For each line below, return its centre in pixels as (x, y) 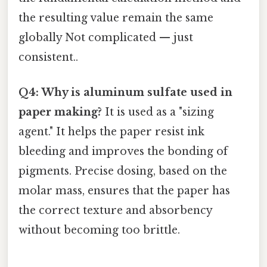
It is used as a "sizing (158, 112)
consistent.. (48, 58)
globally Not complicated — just (106, 38)
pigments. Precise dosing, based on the (123, 171)
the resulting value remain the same (116, 18)
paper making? (60, 112)
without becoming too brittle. (99, 230)
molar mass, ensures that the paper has (124, 191)
